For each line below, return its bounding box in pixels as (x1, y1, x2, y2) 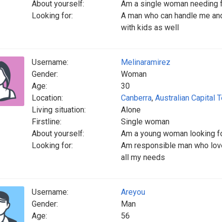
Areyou (121, 187, 145, 197)
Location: (32, 93, 63, 103)
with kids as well (121, 23, 179, 32)
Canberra (121, 93, 152, 103)
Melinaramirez (121, 57, 170, 67)
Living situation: (32, 105, 86, 114)
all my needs (121, 153, 165, 162)
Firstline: (32, 117, 61, 126)
